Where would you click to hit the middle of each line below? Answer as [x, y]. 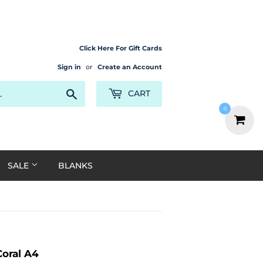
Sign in [69, 67]
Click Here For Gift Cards [121, 48]
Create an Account [130, 67]
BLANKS [75, 166]
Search [91, 92]
